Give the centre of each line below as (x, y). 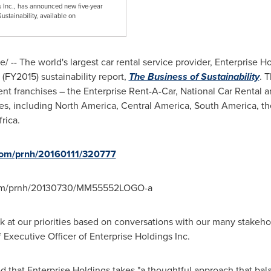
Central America (155, 106)
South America (225, 106)
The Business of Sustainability (194, 77)
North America (85, 106)
